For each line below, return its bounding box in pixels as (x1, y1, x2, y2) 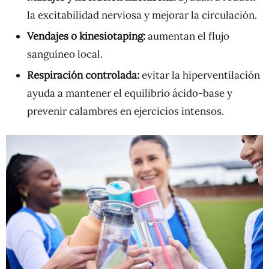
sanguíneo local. (27, 47, 103, 61)
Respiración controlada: (27, 68, 139, 82)
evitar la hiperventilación (139, 68, 260, 82)
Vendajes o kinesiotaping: (27, 29, 145, 43)
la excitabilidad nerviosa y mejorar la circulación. (27, 8, 257, 22)
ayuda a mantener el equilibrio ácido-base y (27, 86, 232, 100)
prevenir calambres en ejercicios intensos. (27, 104, 224, 118)
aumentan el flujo (145, 29, 229, 43)
